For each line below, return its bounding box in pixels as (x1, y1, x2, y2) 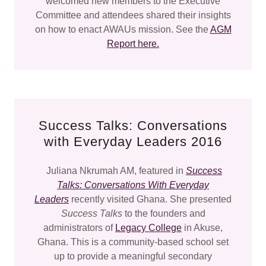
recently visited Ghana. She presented (69, 194, 232, 204)
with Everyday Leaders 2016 (44, 134, 222, 149)
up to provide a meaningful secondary (54, 251, 212, 261)
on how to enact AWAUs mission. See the (34, 24, 210, 34)
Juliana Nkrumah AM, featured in (44, 166, 186, 176)
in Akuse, (182, 223, 223, 233)
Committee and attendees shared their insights (35, 10, 231, 20)
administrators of (43, 223, 115, 233)
